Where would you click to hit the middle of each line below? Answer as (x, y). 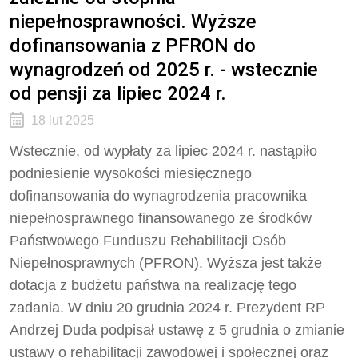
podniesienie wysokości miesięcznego (131, 173)
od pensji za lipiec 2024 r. (118, 93)
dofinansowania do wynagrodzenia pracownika (158, 196)
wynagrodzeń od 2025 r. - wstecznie (164, 69)
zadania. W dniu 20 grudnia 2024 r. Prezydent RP (167, 308)
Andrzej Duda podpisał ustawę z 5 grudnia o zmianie (177, 330)
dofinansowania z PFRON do (133, 45)
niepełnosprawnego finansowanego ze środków (161, 218)
